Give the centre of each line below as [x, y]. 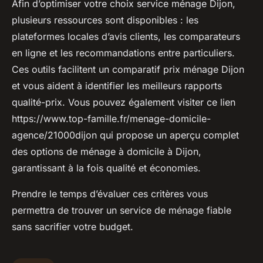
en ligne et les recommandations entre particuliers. [123, 53]
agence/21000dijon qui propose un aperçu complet [125, 135]
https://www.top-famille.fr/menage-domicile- [111, 119]
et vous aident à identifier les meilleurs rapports [117, 86]
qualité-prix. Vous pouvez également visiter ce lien [124, 102]
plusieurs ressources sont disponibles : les [105, 20]
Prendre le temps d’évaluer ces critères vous [110, 194]
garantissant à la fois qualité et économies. [106, 168]
